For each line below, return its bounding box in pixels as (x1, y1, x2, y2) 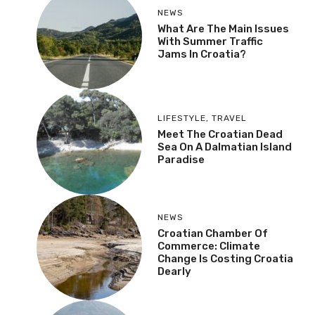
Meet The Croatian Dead (157, 128, 283, 141)
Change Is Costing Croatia (157, 252, 293, 266)
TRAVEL (212, 113, 247, 124)
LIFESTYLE (157, 113, 206, 124)
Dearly (157, 265, 191, 278)
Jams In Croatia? (157, 48, 246, 61)
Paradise (157, 153, 205, 167)
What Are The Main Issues (157, 22, 289, 36)
